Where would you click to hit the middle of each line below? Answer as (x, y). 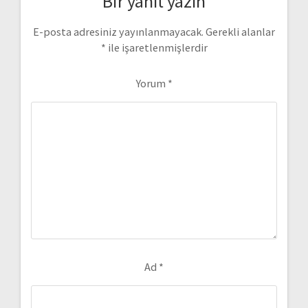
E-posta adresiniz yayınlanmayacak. (118, 31)
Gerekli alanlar (240, 31)
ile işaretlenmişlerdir (156, 47)
